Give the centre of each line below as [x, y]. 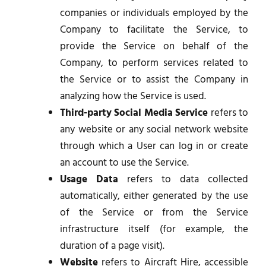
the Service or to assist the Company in [154, 80]
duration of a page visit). [112, 246]
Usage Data [89, 179]
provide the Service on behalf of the [154, 46]
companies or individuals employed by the [154, 13]
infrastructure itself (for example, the [154, 229]
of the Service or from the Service [154, 213]
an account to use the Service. [124, 163]
